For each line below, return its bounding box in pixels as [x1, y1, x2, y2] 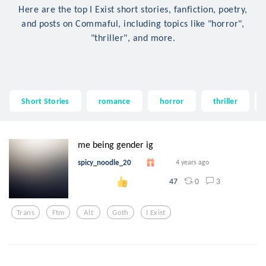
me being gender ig [78, 139, 153, 151]
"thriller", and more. [90, 32, 176, 44]
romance [98, 95, 131, 106]
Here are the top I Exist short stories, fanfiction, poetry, [18, 4, 248, 15]
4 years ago [176, 158, 209, 167]
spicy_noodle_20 [78, 158, 131, 167]
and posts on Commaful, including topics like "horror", [21, 18, 245, 30]
